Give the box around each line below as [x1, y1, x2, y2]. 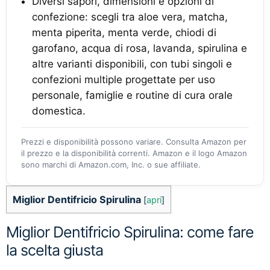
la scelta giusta [6, 241, 103, 260]
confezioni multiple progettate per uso [32, 74, 215, 86]
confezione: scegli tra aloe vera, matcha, [32, 11, 228, 23]
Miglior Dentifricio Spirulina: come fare [6, 223, 254, 242]
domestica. [32, 105, 86, 117]
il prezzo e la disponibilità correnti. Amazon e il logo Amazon [21, 148, 247, 158]
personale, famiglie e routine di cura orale [32, 89, 233, 101]
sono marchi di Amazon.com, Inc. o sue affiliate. [21, 160, 201, 169]
